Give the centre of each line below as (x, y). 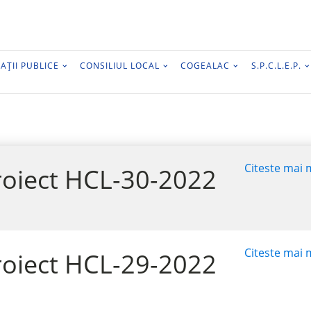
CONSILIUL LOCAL (120, 66)
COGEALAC (205, 66)
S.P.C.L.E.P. (276, 66)
